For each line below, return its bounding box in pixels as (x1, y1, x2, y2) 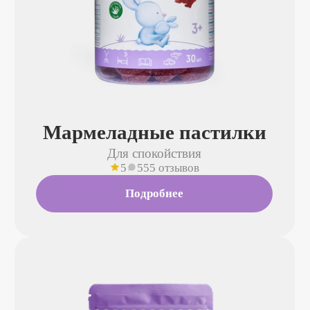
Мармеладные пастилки (42, 121, 266, 144)
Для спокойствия (107, 146, 202, 161)
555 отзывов (136, 161, 199, 175)
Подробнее (125, 186, 184, 200)
